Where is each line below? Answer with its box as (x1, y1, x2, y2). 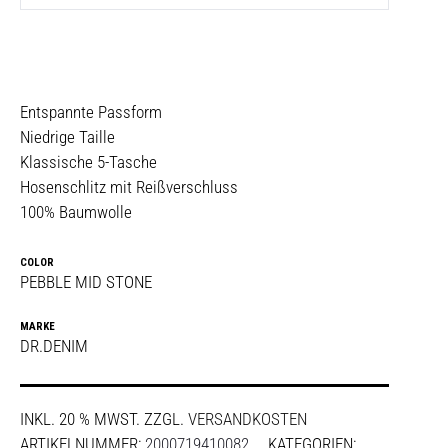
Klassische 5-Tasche (20, 151, 157, 172)
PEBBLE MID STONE (20, 271, 152, 292)
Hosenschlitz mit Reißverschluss (20, 176, 238, 197)
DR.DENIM (20, 336, 88, 357)
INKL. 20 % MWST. (20, 408, 140, 429)
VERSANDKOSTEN (188, 408, 307, 429)
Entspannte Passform (20, 101, 162, 122)
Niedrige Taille (20, 126, 115, 147)
